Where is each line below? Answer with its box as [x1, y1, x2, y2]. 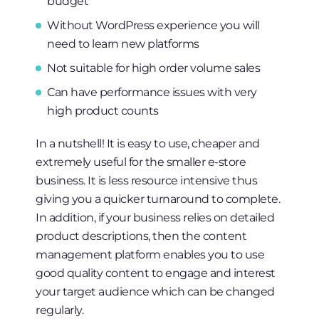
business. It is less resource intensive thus [36, 173, 258, 188]
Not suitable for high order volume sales [47, 61, 261, 75]
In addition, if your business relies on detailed [36, 210, 275, 225]
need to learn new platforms [47, 36, 199, 51]
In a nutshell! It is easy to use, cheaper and [36, 136, 260, 151]
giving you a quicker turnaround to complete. [36, 192, 281, 206]
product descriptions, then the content [36, 229, 247, 244]
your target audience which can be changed [36, 284, 275, 299]
